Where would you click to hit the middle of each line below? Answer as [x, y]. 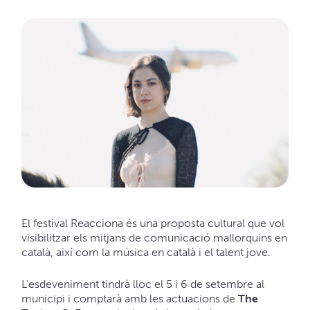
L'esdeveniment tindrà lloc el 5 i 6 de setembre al [143, 284]
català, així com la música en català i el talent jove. [146, 253]
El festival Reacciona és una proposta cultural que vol [153, 224]
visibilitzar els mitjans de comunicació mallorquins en [154, 238]
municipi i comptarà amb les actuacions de [129, 298]
